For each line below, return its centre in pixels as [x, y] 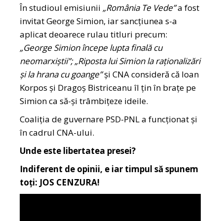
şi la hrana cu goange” [62, 74]
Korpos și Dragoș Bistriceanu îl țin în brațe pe [108, 88]
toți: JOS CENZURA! [60, 183]
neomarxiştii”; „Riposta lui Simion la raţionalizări [110, 61]
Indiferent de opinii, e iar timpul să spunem [109, 169]
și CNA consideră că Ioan [152, 74]
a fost [189, 8]
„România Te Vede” [139, 8]
